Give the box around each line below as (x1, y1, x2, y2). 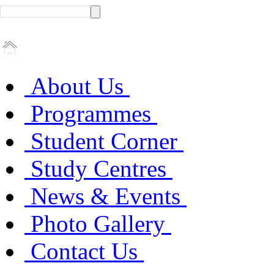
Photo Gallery (24, 210, 171, 237)
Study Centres (24, 155, 172, 182)
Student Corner (24, 128, 183, 154)
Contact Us (24, 238, 144, 264)
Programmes (24, 100, 157, 127)
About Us (24, 73, 130, 99)
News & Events (24, 183, 187, 209)
